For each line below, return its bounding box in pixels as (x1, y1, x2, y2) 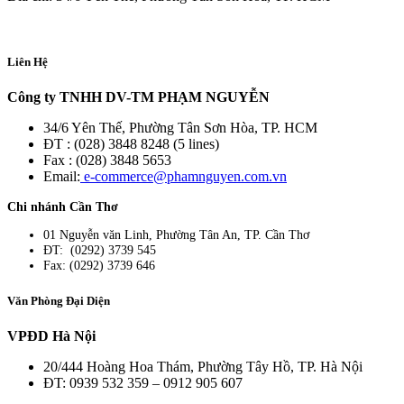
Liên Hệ (7, 54, 48, 69)
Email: (43, 168, 80, 184)
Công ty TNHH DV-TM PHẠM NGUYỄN (7, 88, 270, 105)
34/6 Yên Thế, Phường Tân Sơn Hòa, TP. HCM (43, 119, 317, 135)
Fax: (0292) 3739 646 (43, 258, 155, 273)
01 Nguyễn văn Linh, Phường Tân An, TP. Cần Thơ (43, 227, 309, 243)
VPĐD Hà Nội (7, 327, 96, 344)
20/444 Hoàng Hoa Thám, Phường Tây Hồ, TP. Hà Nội (43, 358, 363, 374)
